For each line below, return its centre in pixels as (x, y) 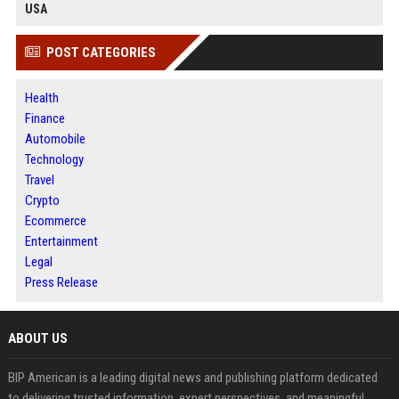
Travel (39, 180)
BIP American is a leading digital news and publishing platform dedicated (192, 378)
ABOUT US (37, 339)
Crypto (42, 201)
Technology (54, 160)
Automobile (55, 139)
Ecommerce (55, 221)
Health (41, 98)
